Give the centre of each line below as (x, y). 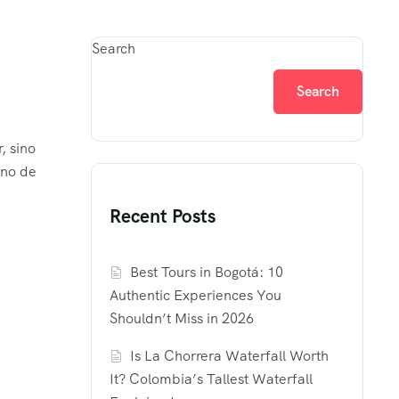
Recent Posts (163, 216)
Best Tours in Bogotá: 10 (207, 273)
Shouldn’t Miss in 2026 (182, 319)
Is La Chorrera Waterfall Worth (230, 356)
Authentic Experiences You (195, 296)
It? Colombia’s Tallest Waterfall (211, 379)
